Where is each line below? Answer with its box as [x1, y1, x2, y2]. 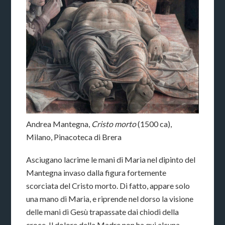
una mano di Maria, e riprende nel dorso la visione [26, 193, 194, 203]
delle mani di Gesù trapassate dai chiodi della [26, 206, 179, 216]
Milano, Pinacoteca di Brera [26, 132, 122, 142]
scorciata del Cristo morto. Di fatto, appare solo [26, 180, 190, 190]
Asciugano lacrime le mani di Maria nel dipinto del [26, 154, 196, 164]
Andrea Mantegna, [26, 119, 92, 129]
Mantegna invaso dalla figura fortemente [26, 167, 167, 177]
